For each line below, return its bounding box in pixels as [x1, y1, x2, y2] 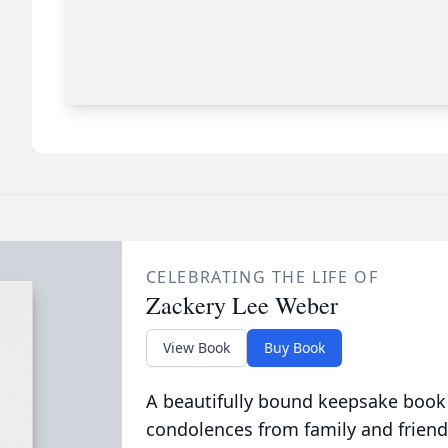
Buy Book [263, 338, 325, 357]
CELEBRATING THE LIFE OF [145, 266, 379, 288]
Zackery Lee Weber [145, 289, 338, 321]
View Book [162, 338, 230, 357]
